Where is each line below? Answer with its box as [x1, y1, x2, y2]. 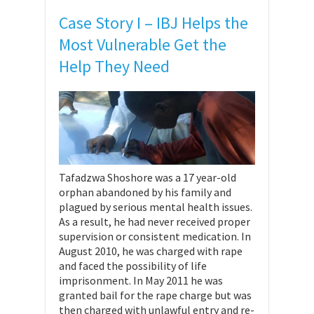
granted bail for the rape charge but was [59, 288, 252, 303]
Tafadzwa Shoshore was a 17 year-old [59, 170, 236, 185]
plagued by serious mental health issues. [59, 200, 252, 214]
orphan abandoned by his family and [59, 185, 231, 200]
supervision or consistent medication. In [59, 229, 251, 244]
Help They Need [59, 55, 170, 78]
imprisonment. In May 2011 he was [59, 273, 223, 288]
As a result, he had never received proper [59, 214, 250, 229]
